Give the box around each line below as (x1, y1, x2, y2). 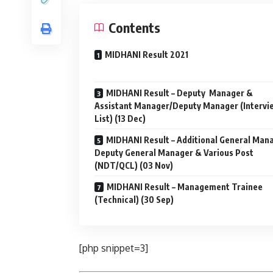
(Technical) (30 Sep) (94, 194, 174, 205)
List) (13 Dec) (94, 113, 146, 124)
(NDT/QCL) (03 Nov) (94, 160, 173, 171)
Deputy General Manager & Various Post (94, 147, 253, 158)
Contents (108, 19, 160, 36)
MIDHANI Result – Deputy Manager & (106, 88, 253, 98)
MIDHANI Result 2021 (105, 49, 188, 60)
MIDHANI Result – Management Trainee (107, 182, 263, 192)
